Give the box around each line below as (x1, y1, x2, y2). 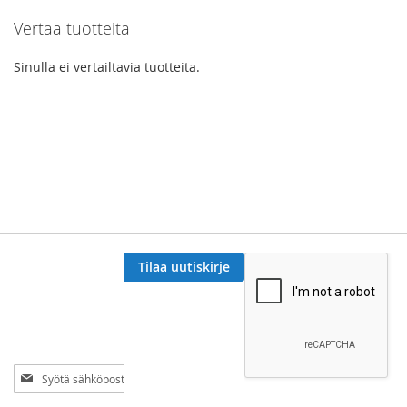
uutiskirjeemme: (13, 381, 112, 399)
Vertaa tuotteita (14, 16, 130, 39)
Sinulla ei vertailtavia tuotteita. (14, 57, 200, 75)
